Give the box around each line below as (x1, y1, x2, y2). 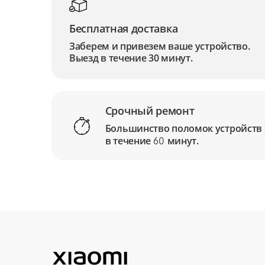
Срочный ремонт (105, 104, 195, 118)
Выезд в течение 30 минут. (69, 51, 193, 64)
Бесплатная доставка (69, 21, 178, 35)
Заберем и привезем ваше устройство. (69, 40, 250, 53)
